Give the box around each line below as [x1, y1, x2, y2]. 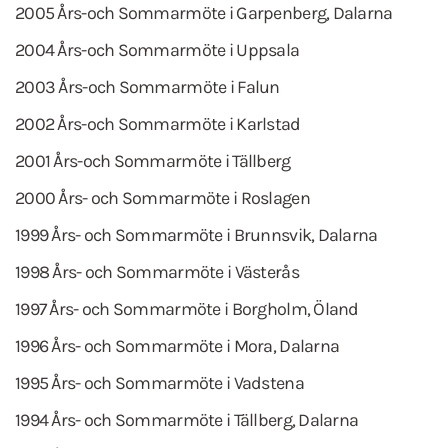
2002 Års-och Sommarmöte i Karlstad [15, 113, 301, 135]
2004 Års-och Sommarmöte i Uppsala [15, 39, 300, 61]
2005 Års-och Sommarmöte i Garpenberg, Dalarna [15, 2, 393, 24]
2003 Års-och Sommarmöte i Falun [15, 76, 280, 98]
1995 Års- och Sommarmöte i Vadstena [15, 372, 304, 394]
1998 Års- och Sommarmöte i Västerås [15, 261, 299, 283]
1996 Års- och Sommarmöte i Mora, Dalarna [15, 335, 340, 357]
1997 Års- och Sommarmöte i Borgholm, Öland [15, 298, 359, 320]
